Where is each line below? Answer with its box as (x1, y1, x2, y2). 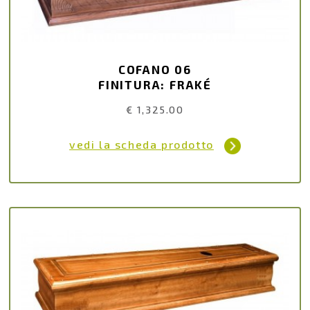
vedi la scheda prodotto (69, 137, 214, 151)
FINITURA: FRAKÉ (98, 77, 212, 92)
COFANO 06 (118, 62, 192, 77)
